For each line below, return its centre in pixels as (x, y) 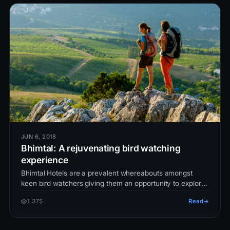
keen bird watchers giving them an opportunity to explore (113, 183)
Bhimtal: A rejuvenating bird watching (101, 148)
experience (45, 160)
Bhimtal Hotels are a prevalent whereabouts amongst (107, 173)
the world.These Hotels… (62, 193)
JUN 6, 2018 (39, 136)
